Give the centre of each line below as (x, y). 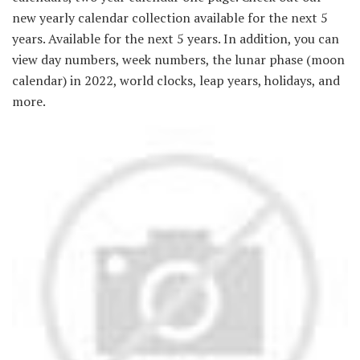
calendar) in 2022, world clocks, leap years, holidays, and (176, 80)
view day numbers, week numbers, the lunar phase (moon (178, 59)
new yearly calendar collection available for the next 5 (170, 17)
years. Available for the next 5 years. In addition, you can (176, 38)
